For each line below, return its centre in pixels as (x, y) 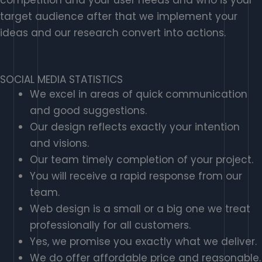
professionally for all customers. (110, 225)
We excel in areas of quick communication (139, 94)
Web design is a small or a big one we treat (140, 209)
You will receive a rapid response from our (136, 176)
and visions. (59, 144)
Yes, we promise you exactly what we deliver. (143, 242)
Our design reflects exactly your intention (135, 127)
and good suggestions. (88, 111)
